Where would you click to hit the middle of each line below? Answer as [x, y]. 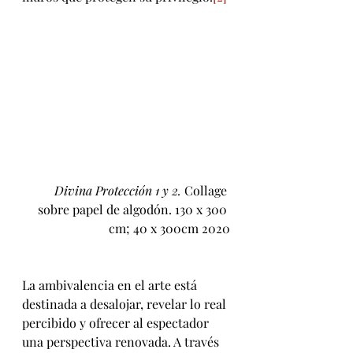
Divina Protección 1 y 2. [118, 191]
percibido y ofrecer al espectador [117, 323]
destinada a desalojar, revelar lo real [126, 304]
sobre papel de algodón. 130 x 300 [134, 210]
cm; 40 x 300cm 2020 [169, 229]
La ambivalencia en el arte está [111, 285]
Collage [206, 191]
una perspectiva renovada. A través [122, 342]
